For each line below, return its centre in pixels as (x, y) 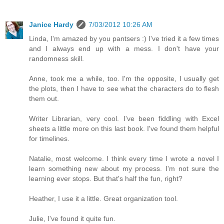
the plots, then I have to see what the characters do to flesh (124, 88)
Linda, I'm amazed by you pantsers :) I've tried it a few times (124, 38)
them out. (44, 98)
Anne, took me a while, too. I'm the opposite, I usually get (124, 78)
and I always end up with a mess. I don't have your (124, 48)
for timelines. (49, 138)
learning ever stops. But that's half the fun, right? (106, 178)
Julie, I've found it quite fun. (72, 218)
